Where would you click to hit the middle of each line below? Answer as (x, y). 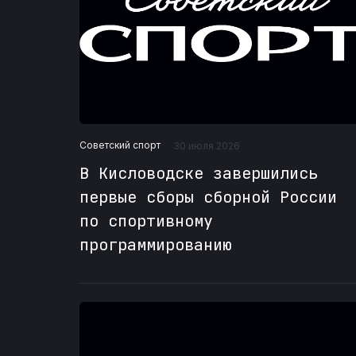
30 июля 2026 (207, 145)
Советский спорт (120, 145)
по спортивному (146, 221)
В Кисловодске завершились (199, 173)
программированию (156, 244)
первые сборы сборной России (208, 197)
